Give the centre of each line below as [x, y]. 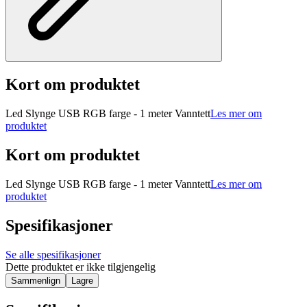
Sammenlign [36, 280]
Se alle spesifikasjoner [53, 254]
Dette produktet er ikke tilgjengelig [81, 267]
